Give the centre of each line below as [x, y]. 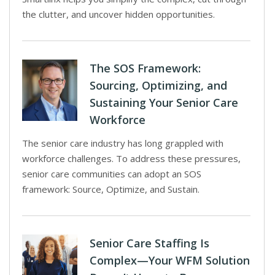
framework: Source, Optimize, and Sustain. [111, 189]
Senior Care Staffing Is [149, 243]
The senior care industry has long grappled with [123, 143]
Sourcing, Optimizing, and [158, 85]
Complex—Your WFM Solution [170, 260]
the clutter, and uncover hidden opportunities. [118, 14]
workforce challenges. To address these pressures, [131, 158]
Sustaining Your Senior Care [164, 103]
